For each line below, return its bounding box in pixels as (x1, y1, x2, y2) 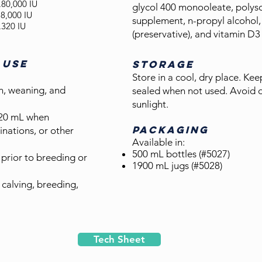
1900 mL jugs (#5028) (132, 160, 222, 171)
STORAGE (132, 58, 194, 71)
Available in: (132, 136, 185, 148)
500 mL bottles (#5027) (132, 148, 230, 160)
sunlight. (132, 98, 168, 110)
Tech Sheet (94, 233, 145, 245)
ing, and (31, 84, 65, 96)
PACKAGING (132, 123, 209, 136)
